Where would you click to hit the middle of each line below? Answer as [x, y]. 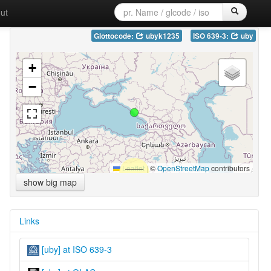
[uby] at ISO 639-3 [75, 249]
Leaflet [132, 168]
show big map [50, 182]
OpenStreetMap [183, 168]
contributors [229, 168]
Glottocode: [114, 36]
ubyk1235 [162, 36]
